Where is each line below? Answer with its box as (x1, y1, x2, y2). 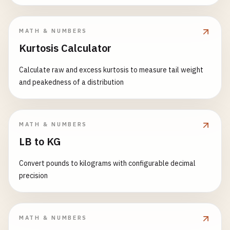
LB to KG (19, 135, 61, 148)
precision (19, 171, 48, 180)
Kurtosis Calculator (19, 41, 111, 55)
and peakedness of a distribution (19, 78, 124, 87)
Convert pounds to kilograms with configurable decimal (19, 159, 196, 168)
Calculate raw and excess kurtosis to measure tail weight (19, 65, 203, 74)
